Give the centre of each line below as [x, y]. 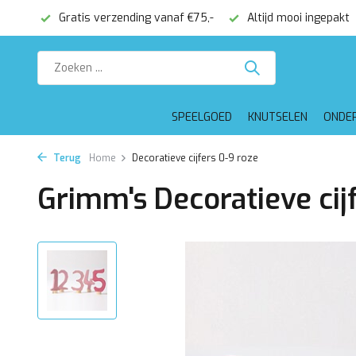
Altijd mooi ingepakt [297, 18]
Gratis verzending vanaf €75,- [135, 18]
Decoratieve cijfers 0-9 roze [195, 158]
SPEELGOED [201, 117]
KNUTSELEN [277, 117]
